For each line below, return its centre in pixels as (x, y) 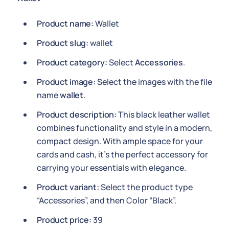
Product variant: (68, 187)
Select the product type (146, 187)
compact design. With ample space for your (120, 141)
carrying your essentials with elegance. (111, 168)
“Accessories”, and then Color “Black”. (107, 200)
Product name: (65, 24)
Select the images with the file (154, 82)
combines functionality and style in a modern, (124, 128)
